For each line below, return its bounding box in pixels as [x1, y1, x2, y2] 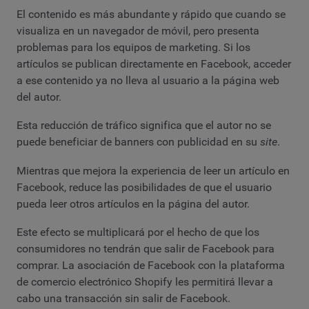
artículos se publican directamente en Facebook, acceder [17, 57, 291, 70]
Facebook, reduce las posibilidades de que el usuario [17, 180, 272, 194]
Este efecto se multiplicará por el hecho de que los [17, 226, 259, 239]
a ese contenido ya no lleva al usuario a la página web [17, 73, 279, 87]
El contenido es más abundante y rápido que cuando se [17, 7, 286, 21]
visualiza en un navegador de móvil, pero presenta [17, 23, 259, 37]
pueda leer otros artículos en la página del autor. [17, 197, 250, 210]
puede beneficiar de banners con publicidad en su [17, 135, 260, 149]
